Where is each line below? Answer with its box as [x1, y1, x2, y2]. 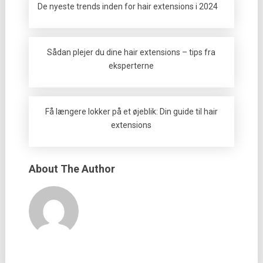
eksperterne [109, 61, 154, 70]
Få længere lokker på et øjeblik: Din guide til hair [45, 107, 218, 116]
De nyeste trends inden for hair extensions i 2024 [37, 2, 218, 11]
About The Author [28, 163, 115, 175]
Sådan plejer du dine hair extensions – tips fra [47, 48, 216, 57]
